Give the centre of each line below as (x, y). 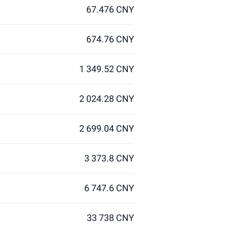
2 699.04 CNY (107, 128)
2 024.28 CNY (107, 99)
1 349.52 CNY (107, 69)
